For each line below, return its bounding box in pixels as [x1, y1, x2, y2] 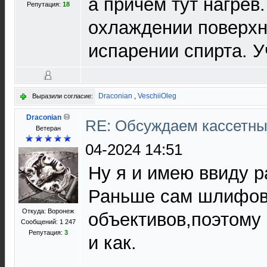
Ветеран [35, 125, 61, 132]
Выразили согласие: [32, 92, 93, 100]
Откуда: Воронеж [22, 207, 74, 215]
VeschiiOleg [138, 92, 176, 100]
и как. [88, 232, 136, 253]
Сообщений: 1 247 [20, 218, 76, 225]
